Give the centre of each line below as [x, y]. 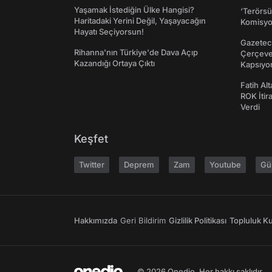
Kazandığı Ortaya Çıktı [114, 63]
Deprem [139, 165]
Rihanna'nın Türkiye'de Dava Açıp [136, 53]
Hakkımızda [96, 221]
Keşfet [91, 139]
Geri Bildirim [143, 221]
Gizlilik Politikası [198, 221]
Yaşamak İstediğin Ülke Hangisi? [134, 10]
